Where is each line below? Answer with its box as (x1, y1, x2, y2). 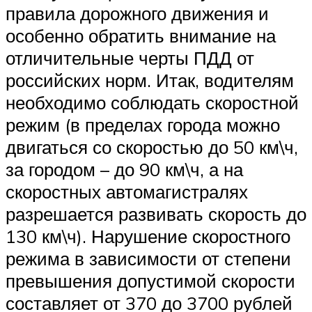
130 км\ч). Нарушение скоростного (6, 225, 290, 248)
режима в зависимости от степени (6, 247, 291, 270)
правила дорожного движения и (6, 2, 269, 25)
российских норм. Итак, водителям (6, 69, 294, 92)
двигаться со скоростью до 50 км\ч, (6, 136, 298, 159)
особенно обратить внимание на (6, 24, 276, 47)
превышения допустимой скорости (6, 270, 295, 292)
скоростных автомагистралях (6, 180, 248, 203)
